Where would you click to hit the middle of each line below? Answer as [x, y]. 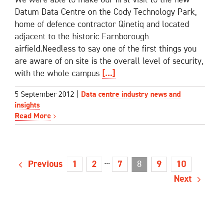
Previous [45, 164]
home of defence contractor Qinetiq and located [102, 24]
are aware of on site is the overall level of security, [109, 61]
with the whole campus [58, 73]
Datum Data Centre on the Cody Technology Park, [106, 12]
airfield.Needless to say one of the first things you [106, 49]
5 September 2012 [44, 95]
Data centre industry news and [131, 95]
